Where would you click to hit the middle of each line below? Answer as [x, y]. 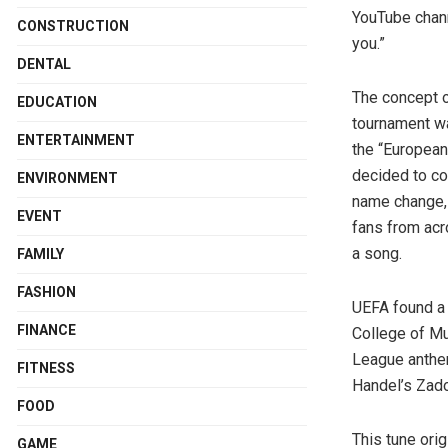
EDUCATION [57, 101]
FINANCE [46, 329]
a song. [377, 254]
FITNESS [46, 367]
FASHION [46, 291]
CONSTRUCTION [73, 25]
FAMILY [40, 253]
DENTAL [44, 63]
